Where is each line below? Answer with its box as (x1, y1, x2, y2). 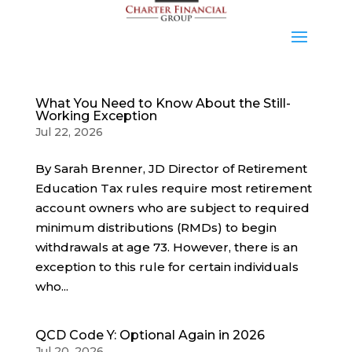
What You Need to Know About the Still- (35, 96, 291, 111)
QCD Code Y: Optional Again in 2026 (35, 328, 265, 343)
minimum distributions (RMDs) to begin (35, 220, 277, 235)
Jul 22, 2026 (35, 125, 103, 139)
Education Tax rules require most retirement (35, 181, 312, 196)
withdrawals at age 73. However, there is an (35, 240, 298, 255)
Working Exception (35, 108, 157, 123)
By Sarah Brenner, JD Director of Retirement (35, 161, 307, 176)
